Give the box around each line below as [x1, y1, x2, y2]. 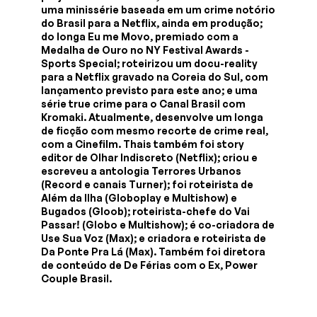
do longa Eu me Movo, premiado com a [41, 30, 239, 42]
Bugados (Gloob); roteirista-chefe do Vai [41, 204, 250, 217]
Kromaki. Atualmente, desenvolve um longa [41, 110, 264, 123]
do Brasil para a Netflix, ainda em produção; [41, 16, 263, 29]
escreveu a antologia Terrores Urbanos [41, 164, 242, 177]
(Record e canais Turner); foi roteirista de [41, 178, 254, 190]
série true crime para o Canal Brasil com [41, 97, 246, 110]
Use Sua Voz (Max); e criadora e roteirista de [41, 231, 267, 244]
